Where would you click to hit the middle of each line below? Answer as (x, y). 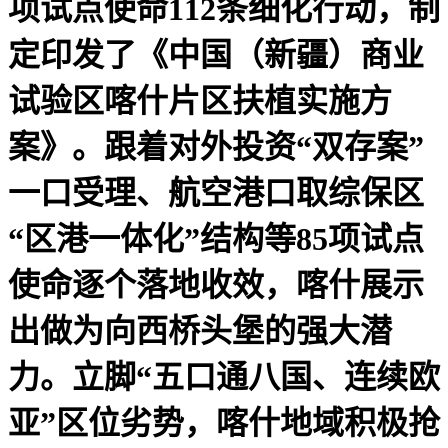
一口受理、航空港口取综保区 (216, 192)
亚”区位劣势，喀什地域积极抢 (224, 422)
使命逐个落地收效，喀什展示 (216, 284)
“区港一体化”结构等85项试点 (216, 238)
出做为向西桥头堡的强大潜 (200, 330)
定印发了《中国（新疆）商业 (216, 54)
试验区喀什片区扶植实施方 (200, 100)
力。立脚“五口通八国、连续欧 (224, 376)
